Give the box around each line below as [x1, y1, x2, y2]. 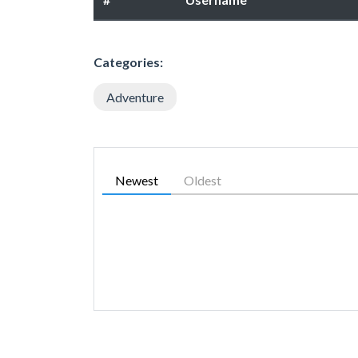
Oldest [184, 172, 221, 188]
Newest [115, 172, 158, 188]
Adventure [106, 89, 164, 105]
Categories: [93, 54, 163, 70]
